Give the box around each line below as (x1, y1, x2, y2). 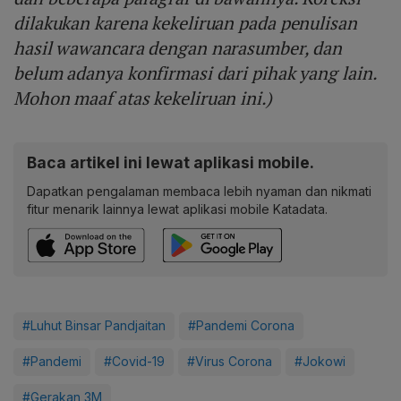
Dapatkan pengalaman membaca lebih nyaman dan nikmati (27, 183, 371, 200)
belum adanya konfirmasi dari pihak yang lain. (13, 61, 377, 86)
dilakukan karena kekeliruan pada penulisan (13, 11, 357, 36)
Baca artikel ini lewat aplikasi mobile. (27, 153, 314, 173)
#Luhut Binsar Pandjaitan (22, 318, 166, 334)
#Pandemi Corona (188, 318, 294, 334)
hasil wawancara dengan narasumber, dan (13, 36, 343, 61)
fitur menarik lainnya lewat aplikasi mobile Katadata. (27, 201, 328, 218)
